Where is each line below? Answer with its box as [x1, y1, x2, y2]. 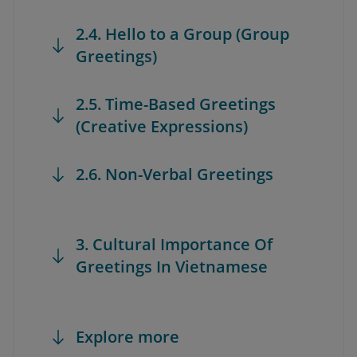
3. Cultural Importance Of [76, 233, 273, 255]
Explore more [76, 326, 179, 347]
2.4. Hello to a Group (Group [76, 23, 289, 45]
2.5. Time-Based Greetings [76, 93, 276, 115]
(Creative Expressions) [76, 116, 248, 137]
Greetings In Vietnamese [76, 256, 268, 277]
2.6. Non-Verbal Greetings [76, 163, 273, 185]
